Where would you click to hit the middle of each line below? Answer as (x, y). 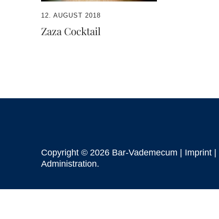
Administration (69, 164)
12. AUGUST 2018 (71, 16)
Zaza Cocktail (71, 31)
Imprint (198, 153)
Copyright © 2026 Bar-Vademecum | (113, 153)
